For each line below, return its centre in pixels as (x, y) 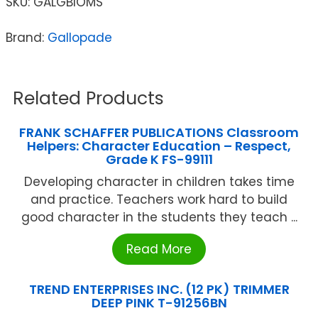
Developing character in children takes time (159, 181)
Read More (159, 249)
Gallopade (80, 37)
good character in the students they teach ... (159, 217)
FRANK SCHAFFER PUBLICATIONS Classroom (159, 132)
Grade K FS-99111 (159, 159)
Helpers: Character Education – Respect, (159, 146)
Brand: (27, 37)
